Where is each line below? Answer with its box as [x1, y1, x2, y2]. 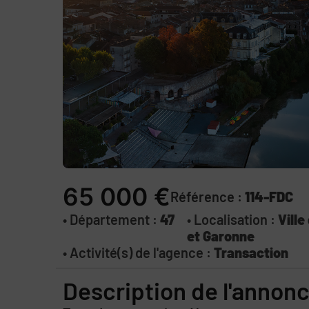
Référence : [170, 188, 245, 205]
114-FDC [244, 188, 293, 205]
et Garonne [187, 227, 255, 244]
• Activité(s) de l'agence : [62, 243, 214, 261]
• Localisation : [187, 210, 279, 228]
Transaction [213, 243, 288, 261]
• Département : [62, 210, 160, 228]
